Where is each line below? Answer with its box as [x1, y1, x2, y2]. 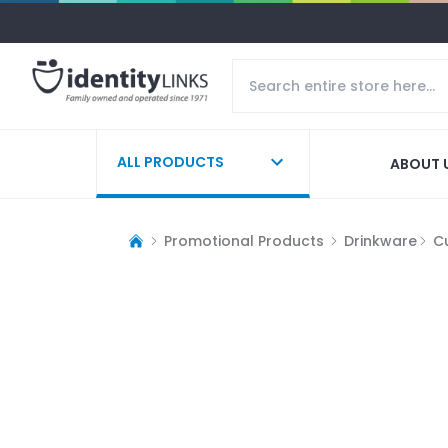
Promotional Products [164, 230, 324, 251]
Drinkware [344, 230, 417, 251]
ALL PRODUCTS [117, 151, 224, 172]
